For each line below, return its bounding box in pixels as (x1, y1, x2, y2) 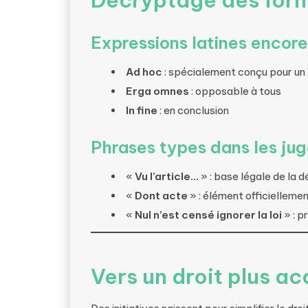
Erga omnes (126, 85, 189, 98)
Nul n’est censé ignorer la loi (135, 208, 282, 221)
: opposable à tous (189, 85, 281, 98)
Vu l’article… (135, 170, 199, 183)
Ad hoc (126, 65, 162, 78)
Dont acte (135, 189, 188, 202)
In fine (126, 104, 157, 117)
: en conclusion (157, 104, 229, 117)
